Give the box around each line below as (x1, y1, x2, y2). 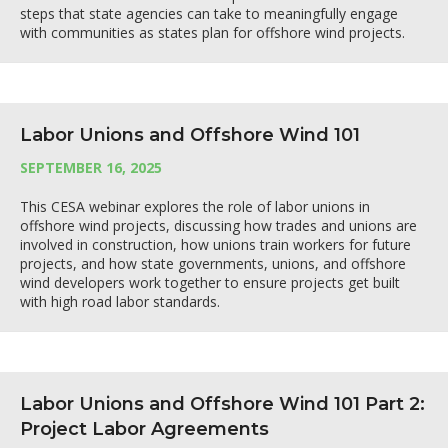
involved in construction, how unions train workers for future (20, 235, 411, 254)
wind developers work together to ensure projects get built (20, 273, 400, 292)
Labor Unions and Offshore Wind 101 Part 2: (20, 393, 425, 415)
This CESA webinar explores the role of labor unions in (20, 197, 370, 216)
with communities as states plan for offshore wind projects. (20, 23, 405, 42)
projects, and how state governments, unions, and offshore (20, 254, 406, 273)
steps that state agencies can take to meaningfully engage (20, 4, 398, 23)
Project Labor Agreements (20, 418, 269, 440)
